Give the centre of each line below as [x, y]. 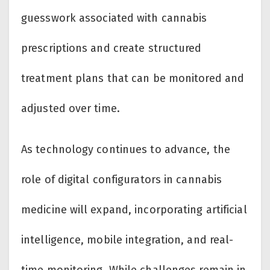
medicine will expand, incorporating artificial [134, 210]
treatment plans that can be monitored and [133, 79]
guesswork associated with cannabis [114, 18]
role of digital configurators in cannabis [122, 180]
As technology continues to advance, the [126, 150]
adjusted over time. [71, 109]
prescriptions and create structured [111, 49]
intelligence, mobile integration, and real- [127, 240]
